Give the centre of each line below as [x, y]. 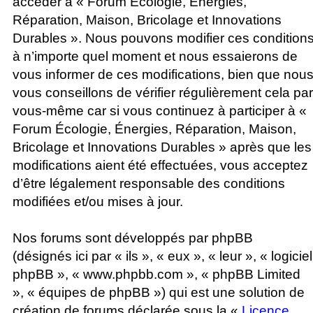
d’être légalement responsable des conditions [149, 183]
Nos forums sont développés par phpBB [133, 238]
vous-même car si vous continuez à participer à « [160, 110]
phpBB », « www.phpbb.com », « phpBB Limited [156, 274]
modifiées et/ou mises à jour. [98, 201]
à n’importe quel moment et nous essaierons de [155, 56]
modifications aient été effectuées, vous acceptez [160, 165]
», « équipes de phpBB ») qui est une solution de [159, 292]
